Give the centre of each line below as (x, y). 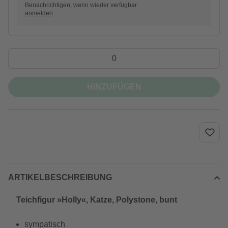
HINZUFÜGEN (114, 87)
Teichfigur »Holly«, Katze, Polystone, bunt (97, 200)
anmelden (39, 13)
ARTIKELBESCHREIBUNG (60, 177)
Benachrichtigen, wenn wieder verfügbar (81, 5)
